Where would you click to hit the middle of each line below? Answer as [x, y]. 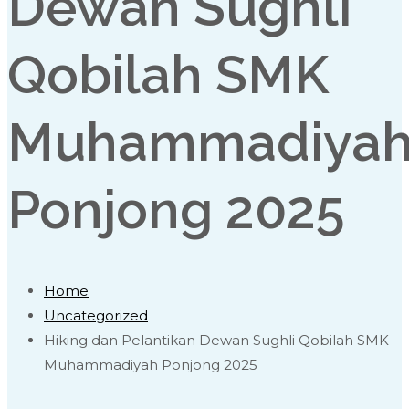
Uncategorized [96, 316]
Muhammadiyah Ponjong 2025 [151, 365]
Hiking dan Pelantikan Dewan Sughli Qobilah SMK [216, 341]
